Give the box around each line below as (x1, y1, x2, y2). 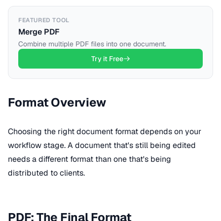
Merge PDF (18, 27, 60, 37)
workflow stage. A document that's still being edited (8, 140, 196, 150)
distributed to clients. (8, 168, 85, 178)
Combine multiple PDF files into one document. (18, 39, 166, 48)
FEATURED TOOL (18, 16, 70, 24)
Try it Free (91, 54, 123, 63)
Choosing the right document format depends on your (8, 126, 201, 137)
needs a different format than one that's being (8, 154, 171, 164)
